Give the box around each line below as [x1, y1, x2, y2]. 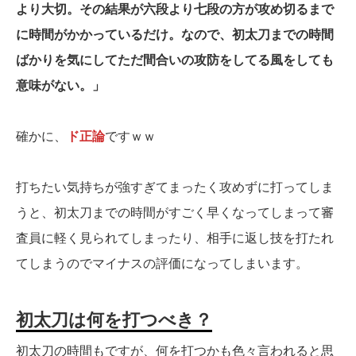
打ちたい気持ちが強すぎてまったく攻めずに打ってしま [16, 180, 334, 195]
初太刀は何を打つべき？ [16, 310, 212, 331]
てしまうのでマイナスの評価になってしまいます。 [16, 257, 308, 271]
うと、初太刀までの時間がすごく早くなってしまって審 [16, 206, 334, 220]
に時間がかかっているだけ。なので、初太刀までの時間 [16, 28, 334, 42]
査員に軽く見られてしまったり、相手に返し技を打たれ [16, 231, 334, 246]
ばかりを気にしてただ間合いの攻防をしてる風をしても [16, 53, 334, 68]
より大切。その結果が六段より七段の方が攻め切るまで [16, 2, 334, 17]
